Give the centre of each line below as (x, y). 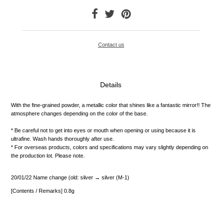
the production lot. (32, 155)
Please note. (70, 155)
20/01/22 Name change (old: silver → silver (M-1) (70, 177)
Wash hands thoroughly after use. (74, 139)
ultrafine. (21, 139)
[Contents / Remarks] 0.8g (43, 191)
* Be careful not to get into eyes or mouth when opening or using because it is (104, 130)
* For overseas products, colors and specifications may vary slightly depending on (110, 147)
